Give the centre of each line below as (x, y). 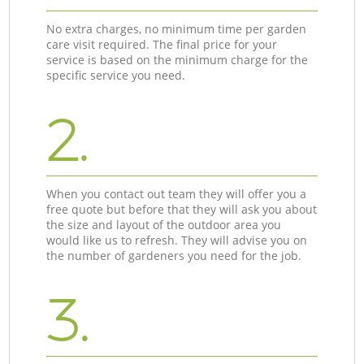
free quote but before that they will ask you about (182, 209)
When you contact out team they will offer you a (177, 193)
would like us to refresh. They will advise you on (177, 240)
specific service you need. (116, 75)
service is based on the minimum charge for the (178, 59)
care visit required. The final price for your (162, 44)
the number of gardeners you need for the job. (174, 255)
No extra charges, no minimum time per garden (177, 28)
